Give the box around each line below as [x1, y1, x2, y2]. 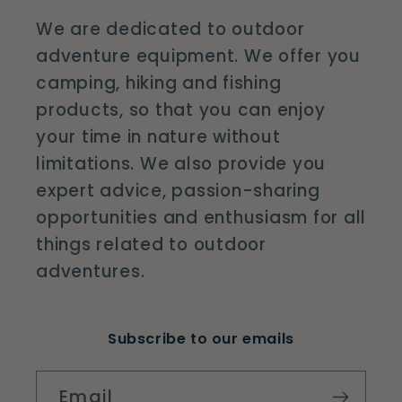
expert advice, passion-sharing [36, 179, 320, 204]
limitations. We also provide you [36, 152, 326, 177]
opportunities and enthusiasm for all [36, 205, 366, 231]
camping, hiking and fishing [36, 71, 282, 96]
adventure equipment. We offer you [36, 44, 361, 69]
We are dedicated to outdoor [36, 17, 305, 42]
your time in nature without [36, 125, 281, 150]
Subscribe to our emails [108, 328, 294, 350]
